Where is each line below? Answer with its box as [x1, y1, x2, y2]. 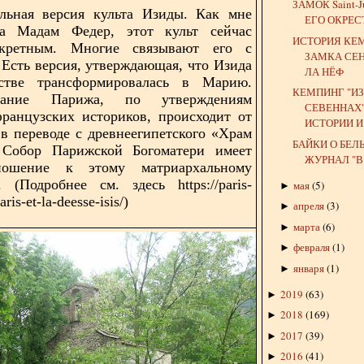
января [292, 260, 324, 275]
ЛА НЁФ [305, 63, 344, 79]
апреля [292, 198, 324, 214]
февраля [292, 240, 330, 255]
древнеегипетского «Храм [88, 124, 252, 141]
